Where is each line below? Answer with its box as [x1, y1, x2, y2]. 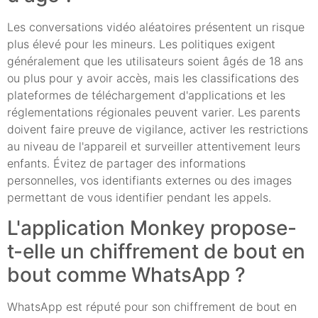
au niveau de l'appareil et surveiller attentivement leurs [7, 139, 300, 154]
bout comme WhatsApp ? [7, 262, 246, 287]
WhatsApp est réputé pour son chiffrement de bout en [7, 299, 297, 314]
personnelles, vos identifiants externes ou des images [7, 173, 292, 188]
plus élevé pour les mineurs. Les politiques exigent [7, 37, 275, 52]
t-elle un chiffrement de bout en [7, 238, 305, 263]
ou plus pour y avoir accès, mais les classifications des [7, 71, 299, 86]
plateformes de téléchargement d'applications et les [7, 88, 285, 103]
